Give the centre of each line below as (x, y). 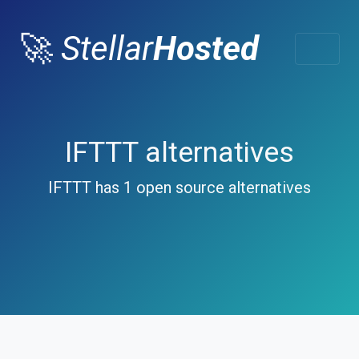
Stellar (107, 48)
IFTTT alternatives (179, 152)
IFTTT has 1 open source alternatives (179, 188)
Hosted (206, 48)
